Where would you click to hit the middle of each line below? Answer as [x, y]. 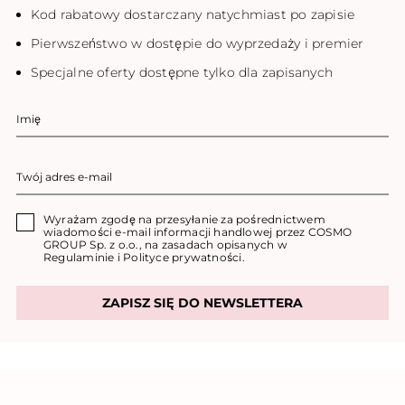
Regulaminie [79, 257]
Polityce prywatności [183, 257]
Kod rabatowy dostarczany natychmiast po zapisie [193, 14]
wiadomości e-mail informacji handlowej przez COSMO [198, 231]
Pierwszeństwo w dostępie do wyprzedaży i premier [198, 43]
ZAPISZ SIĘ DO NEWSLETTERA [202, 302]
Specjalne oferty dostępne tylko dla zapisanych [182, 72]
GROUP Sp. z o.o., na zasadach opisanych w [166, 244]
